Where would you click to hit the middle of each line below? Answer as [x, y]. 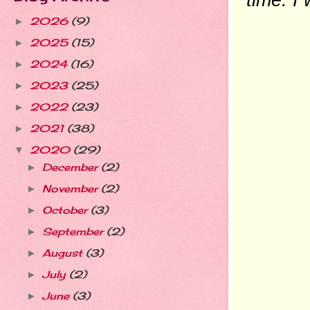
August [64, 254]
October [66, 211]
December [71, 168]
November [71, 189]
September [74, 232]
